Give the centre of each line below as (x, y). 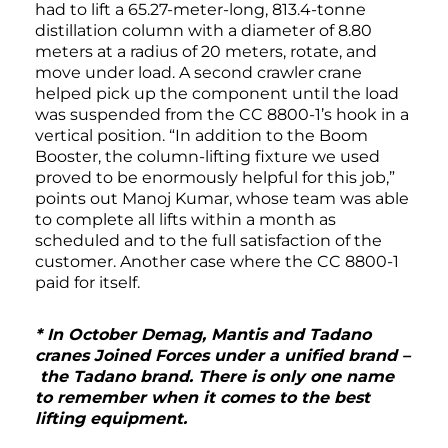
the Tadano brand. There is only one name (214, 377)
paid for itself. (87, 283)
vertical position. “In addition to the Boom (201, 136)
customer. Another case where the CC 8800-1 (217, 262)
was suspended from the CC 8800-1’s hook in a (222, 115)
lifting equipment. (113, 419)
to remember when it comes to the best (202, 398)
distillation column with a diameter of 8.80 (203, 31)
